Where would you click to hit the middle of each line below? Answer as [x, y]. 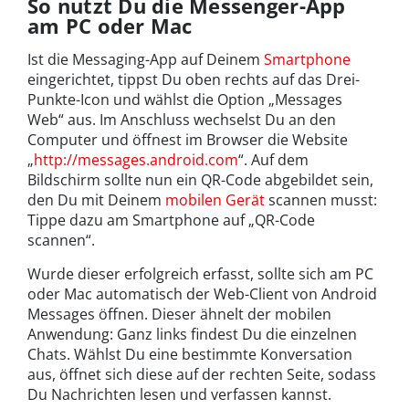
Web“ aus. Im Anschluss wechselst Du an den [182, 120]
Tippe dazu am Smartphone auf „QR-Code [171, 220]
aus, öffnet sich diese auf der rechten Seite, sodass [202, 375]
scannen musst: [321, 200]
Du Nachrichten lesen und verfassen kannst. [179, 395]
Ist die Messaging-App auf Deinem [146, 60]
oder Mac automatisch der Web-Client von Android [202, 294]
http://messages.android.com [136, 160]
